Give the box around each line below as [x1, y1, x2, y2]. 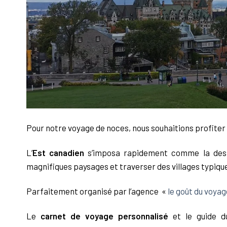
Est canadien [32, 147, 85, 158]
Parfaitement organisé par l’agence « [26, 186, 168, 197]
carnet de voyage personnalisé [40, 211, 168, 221]
